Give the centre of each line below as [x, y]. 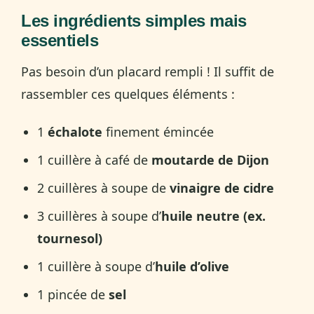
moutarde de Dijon [211, 159]
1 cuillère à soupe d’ [96, 266]
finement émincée [158, 131]
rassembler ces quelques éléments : [128, 94]
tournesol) [70, 238]
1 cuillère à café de [95, 159]
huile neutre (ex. [214, 216]
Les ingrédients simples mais [134, 20]
